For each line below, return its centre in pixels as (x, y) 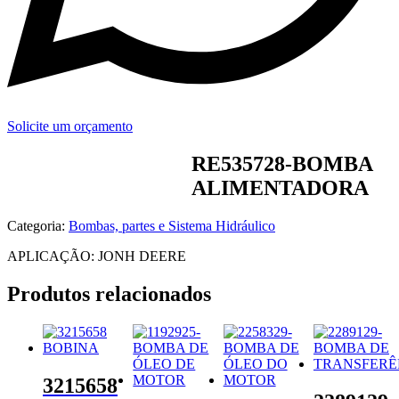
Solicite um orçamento (70, 126)
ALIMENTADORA (281, 187)
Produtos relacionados (109, 293)
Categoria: (36, 225)
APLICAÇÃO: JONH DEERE (97, 256)
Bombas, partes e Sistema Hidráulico (172, 225)
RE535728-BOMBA (282, 163)
